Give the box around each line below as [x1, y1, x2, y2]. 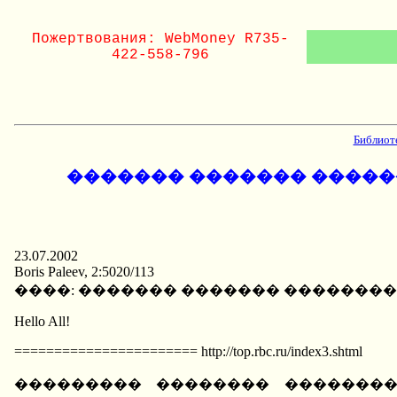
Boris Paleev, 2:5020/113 [14, 264, 154, 280]
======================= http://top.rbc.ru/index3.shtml [14, 344, 362, 360]
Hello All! [14, 314, 70, 330]
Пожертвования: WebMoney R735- [32, 31, 289, 47]
